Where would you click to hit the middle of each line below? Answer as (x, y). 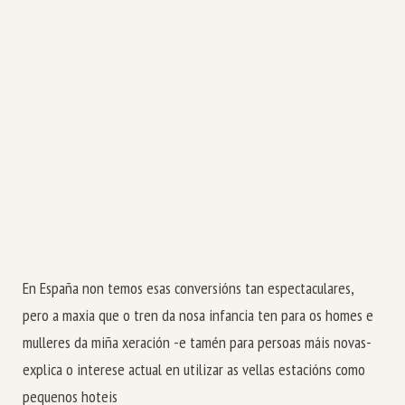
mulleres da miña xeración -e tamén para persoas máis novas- (197, 343)
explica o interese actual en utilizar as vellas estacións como (194, 370)
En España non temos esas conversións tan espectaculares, (188, 288)
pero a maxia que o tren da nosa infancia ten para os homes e (198, 316)
